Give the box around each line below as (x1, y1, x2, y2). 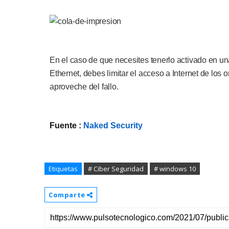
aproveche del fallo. (50, 82, 119, 91)
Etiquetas (49, 164, 78, 173)
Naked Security (83, 121, 143, 130)
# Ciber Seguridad (88, 164, 144, 173)
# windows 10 (154, 164, 196, 173)
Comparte (49, 190, 87, 199)
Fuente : (50, 121, 83, 130)
